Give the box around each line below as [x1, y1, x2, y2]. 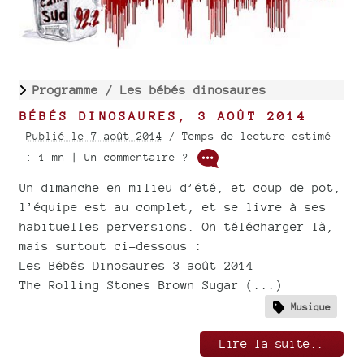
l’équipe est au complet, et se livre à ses [19, 199, 327, 214]
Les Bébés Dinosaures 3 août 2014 [19, 258, 253, 272]
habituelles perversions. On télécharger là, [19, 219, 334, 233]
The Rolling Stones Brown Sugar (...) [19, 277, 283, 292]
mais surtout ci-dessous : [19, 238, 202, 253]
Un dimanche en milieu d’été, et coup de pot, [19, 180, 341, 194]
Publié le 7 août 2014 [26, 129, 162, 142]
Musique [291, 300, 331, 313]
